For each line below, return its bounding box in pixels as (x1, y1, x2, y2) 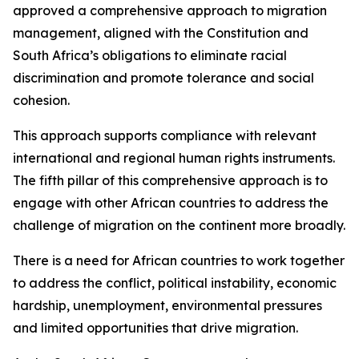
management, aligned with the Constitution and (13, 25, 309, 41)
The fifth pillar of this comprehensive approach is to (13, 172, 328, 188)
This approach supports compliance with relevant (13, 127, 317, 143)
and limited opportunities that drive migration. (13, 320, 298, 336)
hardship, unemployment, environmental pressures (13, 297, 322, 313)
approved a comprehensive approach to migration (13, 2, 327, 18)
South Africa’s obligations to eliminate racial (13, 47, 287, 63)
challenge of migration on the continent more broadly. (13, 217, 345, 233)
